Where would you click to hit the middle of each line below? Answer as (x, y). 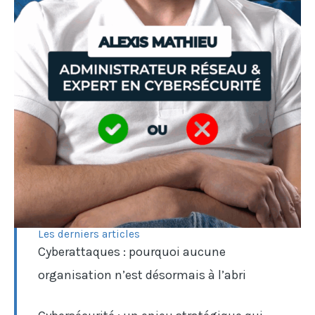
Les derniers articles (89, 234)
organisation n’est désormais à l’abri (142, 275)
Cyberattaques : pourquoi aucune (132, 252)
